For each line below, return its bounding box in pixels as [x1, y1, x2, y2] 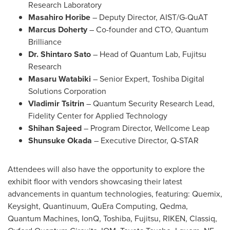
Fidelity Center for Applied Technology [28, 110, 167, 122]
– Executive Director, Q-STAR [94, 135, 199, 146]
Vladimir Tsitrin [28, 98, 84, 109]
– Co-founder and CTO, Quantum [89, 24, 208, 35]
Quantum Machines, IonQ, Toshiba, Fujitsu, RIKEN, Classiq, [8, 213, 217, 224]
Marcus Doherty [28, 24, 87, 35]
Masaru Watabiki [28, 73, 93, 85]
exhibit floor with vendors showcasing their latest [8, 176, 182, 187]
